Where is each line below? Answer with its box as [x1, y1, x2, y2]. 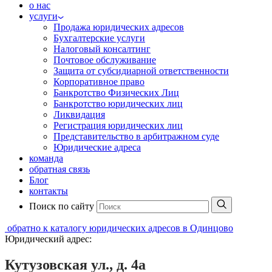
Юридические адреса [53, 142, 141, 152]
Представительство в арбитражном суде [53, 131, 219, 141]
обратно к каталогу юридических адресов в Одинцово [7, 223, 233, 233]
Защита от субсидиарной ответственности [53, 66, 229, 76]
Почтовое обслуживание [53, 55, 156, 65]
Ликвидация [53, 109, 105, 120]
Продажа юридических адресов [53, 22, 184, 32]
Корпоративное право [53, 76, 144, 87]
